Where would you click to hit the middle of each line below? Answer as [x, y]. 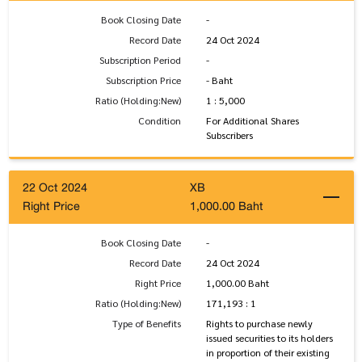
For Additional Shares [252, 121]
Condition [160, 121]
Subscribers [229, 135]
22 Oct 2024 [55, 188]
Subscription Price [143, 80]
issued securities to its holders [269, 337]
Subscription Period [140, 60]
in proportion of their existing [267, 352]
